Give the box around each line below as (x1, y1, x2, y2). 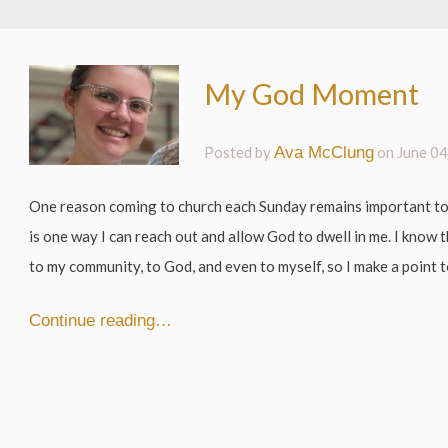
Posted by (204, 142, 275, 161)
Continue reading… (29, 310, 173, 329)
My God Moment (204, 75, 420, 111)
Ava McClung (274, 142, 375, 161)
